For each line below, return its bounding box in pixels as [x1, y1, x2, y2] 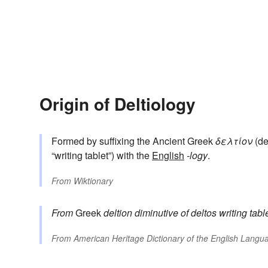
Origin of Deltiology [39, 92, 196, 117]
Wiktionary [74, 175, 113, 187]
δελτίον [215, 134, 252, 148]
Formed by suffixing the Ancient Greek [51, 134, 215, 148]
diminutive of [135, 206, 188, 220]
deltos [191, 206, 217, 220]
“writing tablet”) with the [51, 148, 152, 163]
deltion [103, 206, 132, 220]
